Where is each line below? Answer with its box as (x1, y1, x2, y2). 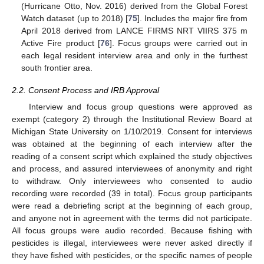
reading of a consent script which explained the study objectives (12, 151, 252, 161)
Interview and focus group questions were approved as (28, 102, 252, 111)
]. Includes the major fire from (137, 13, 247, 23)
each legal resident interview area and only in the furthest (21, 50, 247, 60)
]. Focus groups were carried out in (109, 38, 247, 48)
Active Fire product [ (21, 38, 100, 48)
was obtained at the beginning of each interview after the (12, 139, 252, 148)
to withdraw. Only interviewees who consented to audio (12, 176, 252, 186)
